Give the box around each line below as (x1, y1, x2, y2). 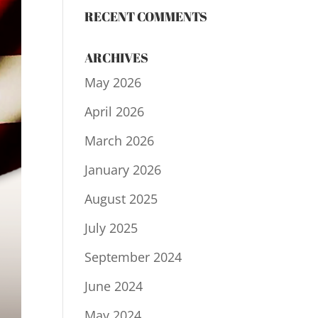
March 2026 (84, 132, 155, 149)
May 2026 (84, 74, 142, 91)
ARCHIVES (84, 49, 149, 66)
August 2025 (84, 190, 158, 207)
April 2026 (84, 103, 145, 120)
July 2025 (84, 219, 138, 236)
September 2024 (84, 248, 182, 265)
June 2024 (84, 278, 143, 295)
